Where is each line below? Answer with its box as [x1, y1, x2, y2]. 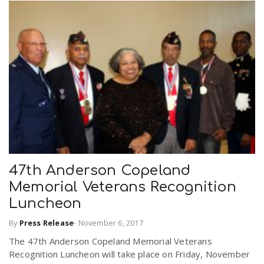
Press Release [19, 217, 74, 228]
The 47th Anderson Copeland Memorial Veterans [9, 235, 212, 247]
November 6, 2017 [78, 217, 143, 228]
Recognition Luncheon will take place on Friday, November [9, 247, 250, 260]
